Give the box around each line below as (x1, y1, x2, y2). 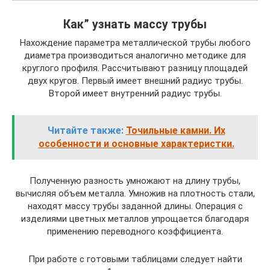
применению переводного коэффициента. (47, 226, 223, 237)
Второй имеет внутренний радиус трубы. (48, 88, 222, 99)
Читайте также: (47, 125, 124, 136)
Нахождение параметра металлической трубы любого (19, 37, 251, 48)
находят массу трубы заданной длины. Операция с (27, 201, 243, 212)
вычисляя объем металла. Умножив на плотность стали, (15, 188, 255, 199)
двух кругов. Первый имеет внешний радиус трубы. (27, 75, 243, 86)
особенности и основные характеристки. (38, 138, 234, 149)
